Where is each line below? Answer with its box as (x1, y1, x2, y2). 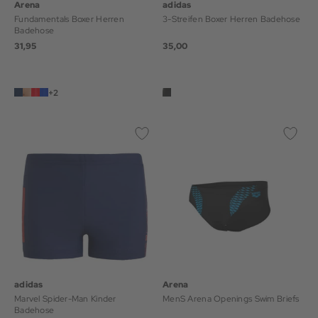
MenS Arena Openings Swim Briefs (163, 293, 300, 305)
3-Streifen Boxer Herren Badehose (163, 13, 300, 25)
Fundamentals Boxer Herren (14, 13, 97, 25)
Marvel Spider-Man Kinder (14, 293, 92, 305)
